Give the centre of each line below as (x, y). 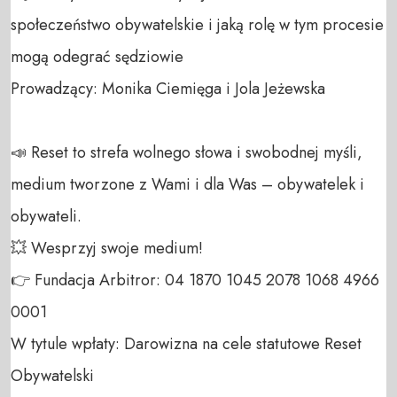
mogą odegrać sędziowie (97, 56)
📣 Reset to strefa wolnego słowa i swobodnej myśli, (187, 152)
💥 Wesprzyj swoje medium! (109, 248)
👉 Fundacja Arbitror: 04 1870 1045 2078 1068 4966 (195, 280)
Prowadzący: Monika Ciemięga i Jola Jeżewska (170, 88)
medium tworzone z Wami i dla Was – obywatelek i (187, 184)
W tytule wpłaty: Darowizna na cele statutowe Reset (186, 343)
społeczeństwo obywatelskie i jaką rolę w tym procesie (197, 24)
